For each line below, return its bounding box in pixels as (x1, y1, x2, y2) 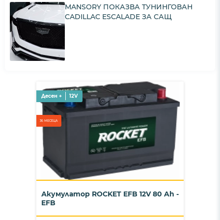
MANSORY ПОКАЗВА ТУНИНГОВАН (65, 2, 192, 11)
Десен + (41, 93, 62, 100)
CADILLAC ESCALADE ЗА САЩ (65, 12, 172, 21)
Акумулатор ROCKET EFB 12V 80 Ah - (41, 189, 179, 198)
